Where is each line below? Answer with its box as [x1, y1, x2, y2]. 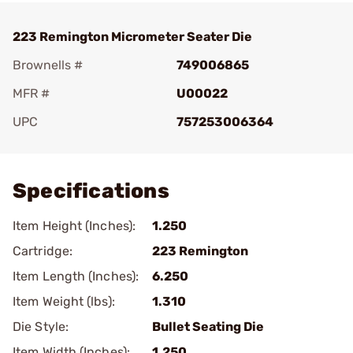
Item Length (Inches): [13, 269, 139, 284]
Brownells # [13, 58, 83, 72]
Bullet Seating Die [152, 319, 264, 334]
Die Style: [13, 319, 69, 334]
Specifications [13, 179, 169, 203]
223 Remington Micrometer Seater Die [13, 29, 252, 44]
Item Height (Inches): [13, 218, 136, 233]
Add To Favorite [35, 136, 128, 151]
